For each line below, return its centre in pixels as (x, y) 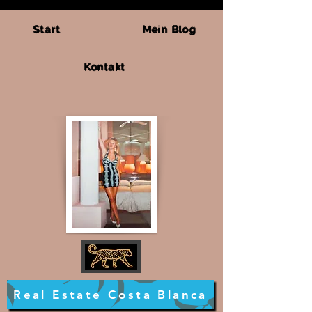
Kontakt (105, 67)
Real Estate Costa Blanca (110, 295)
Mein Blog (170, 29)
